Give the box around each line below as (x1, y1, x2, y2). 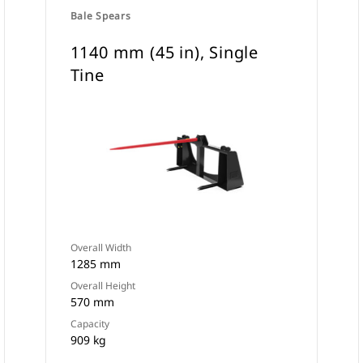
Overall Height (70, 279, 135, 293)
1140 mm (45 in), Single (70, 41, 259, 63)
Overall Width (70, 241, 131, 254)
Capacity (70, 317, 109, 331)
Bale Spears (70, 9, 131, 23)
